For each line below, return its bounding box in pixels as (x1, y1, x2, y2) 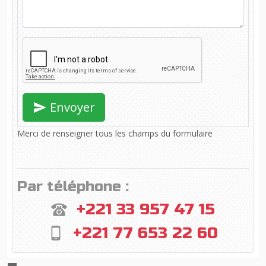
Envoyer (47, 99, 95, 115)
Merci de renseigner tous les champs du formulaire (17, 128, 213, 139)
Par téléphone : (17, 178, 129, 195)
